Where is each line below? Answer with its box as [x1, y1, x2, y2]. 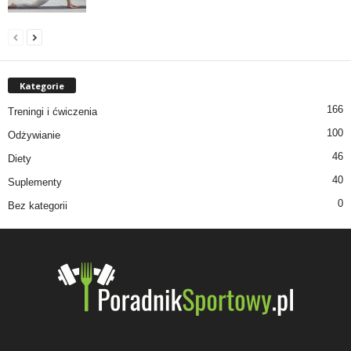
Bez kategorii [8, 199, 67, 212]
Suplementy [8, 175, 62, 188]
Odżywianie [8, 128, 60, 141]
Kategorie [20, 79, 64, 92]
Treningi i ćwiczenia [8, 105, 97, 118]
